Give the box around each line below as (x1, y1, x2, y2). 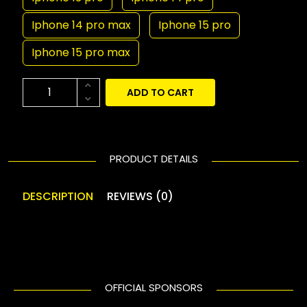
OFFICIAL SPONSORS (104, 280, 203, 295)
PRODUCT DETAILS (109, 151, 198, 166)
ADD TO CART (127, 85, 195, 99)
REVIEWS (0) (107, 188, 174, 204)
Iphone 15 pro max (32, 44, 131, 60)
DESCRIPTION (23, 188, 94, 204)
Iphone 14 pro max (32, 16, 132, 33)
